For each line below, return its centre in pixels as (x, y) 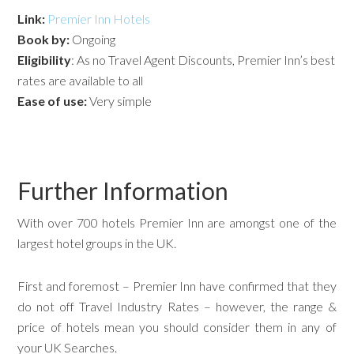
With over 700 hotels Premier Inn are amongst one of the (177, 222)
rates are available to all (81, 80)
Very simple (120, 100)
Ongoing (93, 39)
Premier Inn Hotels (99, 18)
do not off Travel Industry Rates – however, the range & (177, 306)
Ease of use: (53, 100)
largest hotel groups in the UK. (97, 243)
